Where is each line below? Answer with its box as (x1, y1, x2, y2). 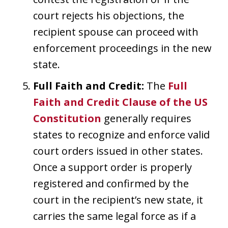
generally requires (101, 111, 191, 125)
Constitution (33, 111, 101, 125)
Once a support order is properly (33, 160, 192, 174)
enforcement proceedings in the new (33, 41, 212, 55)
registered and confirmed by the (33, 176, 189, 190)
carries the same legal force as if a (33, 209, 196, 223)
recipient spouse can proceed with (33, 24, 198, 39)
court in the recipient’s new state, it (33, 192, 203, 207)
